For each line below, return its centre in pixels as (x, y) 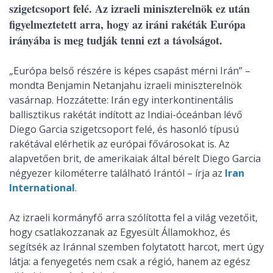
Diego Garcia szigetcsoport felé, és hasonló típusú (124, 129)
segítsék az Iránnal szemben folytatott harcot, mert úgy (136, 247)
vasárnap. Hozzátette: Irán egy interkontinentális (121, 100)
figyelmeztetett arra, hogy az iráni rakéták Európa (127, 24)
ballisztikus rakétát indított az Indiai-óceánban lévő (126, 115)
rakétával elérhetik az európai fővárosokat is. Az (119, 144)
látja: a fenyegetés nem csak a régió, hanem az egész (130, 261)
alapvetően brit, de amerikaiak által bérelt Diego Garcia (135, 158)
